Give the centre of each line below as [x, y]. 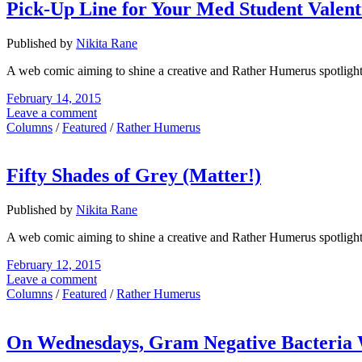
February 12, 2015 [54, 265]
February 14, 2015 [54, 98]
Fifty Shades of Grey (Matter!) [134, 176]
